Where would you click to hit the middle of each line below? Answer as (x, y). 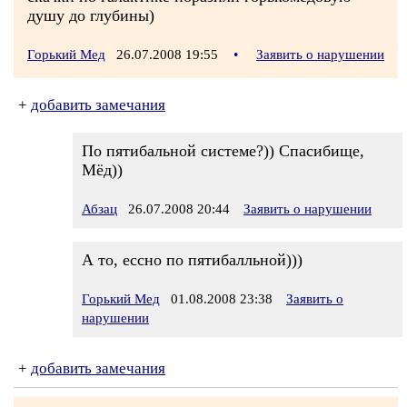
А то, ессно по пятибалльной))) (192, 260)
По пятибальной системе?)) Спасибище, (223, 151)
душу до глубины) (91, 15)
